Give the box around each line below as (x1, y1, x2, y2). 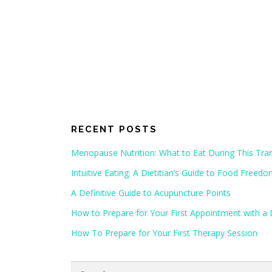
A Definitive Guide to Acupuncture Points (71, 186, 231, 199)
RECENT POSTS (71, 123, 157, 135)
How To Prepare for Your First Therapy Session (71, 226, 257, 239)
